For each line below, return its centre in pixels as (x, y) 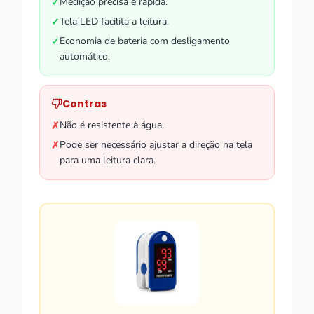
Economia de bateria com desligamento (145, 41)
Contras (84, 104)
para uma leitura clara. (108, 160)
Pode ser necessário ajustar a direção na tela (156, 145)
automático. (85, 56)
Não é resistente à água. (112, 125)
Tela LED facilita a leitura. (114, 21)
